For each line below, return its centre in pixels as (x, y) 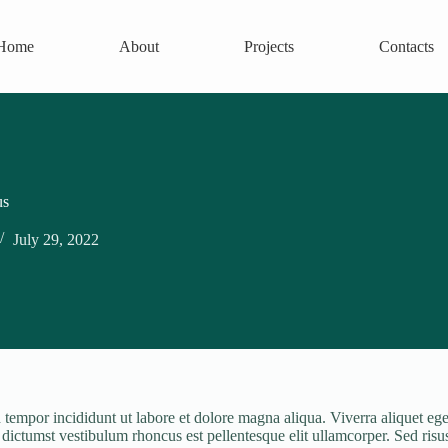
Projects (268, 46)
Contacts (406, 46)
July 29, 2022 (56, 239)
